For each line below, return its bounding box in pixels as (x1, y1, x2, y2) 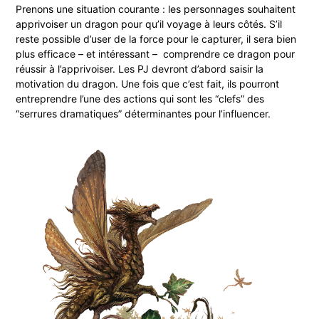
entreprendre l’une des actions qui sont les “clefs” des (16, 92, 265, 105)
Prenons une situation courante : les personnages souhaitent (16, 2, 296, 15)
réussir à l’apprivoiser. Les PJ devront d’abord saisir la (16, 62, 264, 75)
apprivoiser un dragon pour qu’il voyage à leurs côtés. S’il (16, 17, 283, 30)
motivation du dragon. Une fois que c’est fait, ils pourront (16, 77, 280, 90)
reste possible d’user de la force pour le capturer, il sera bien (16, 32, 297, 45)
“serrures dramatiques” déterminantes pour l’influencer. (16, 107, 271, 120)
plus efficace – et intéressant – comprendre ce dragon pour (16, 47, 296, 60)
